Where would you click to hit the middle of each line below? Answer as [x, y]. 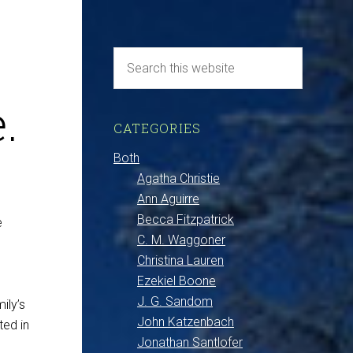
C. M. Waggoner [181, 240]
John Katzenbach [186, 322]
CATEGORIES [157, 128]
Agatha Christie [178, 178]
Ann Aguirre [168, 199]
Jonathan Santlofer [190, 342]
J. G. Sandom [175, 301]
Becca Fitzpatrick [186, 219]
